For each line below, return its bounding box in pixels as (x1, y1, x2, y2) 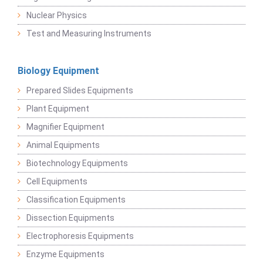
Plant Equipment (26, 104, 89, 114)
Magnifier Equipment (26, 122, 104, 132)
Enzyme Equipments (26, 249, 104, 259)
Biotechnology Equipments (26, 159, 128, 168)
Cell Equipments (26, 177, 87, 187)
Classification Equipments (26, 195, 126, 205)
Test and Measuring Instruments (26, 29, 151, 39)
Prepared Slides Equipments (26, 86, 133, 96)
